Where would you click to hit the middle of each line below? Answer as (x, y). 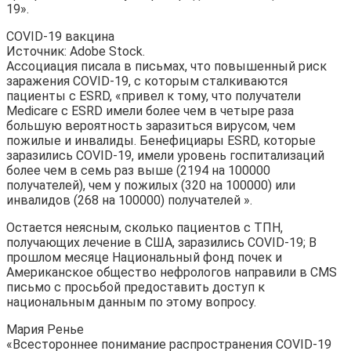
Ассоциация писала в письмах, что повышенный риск (166, 66)
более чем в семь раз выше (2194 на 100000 (138, 170)
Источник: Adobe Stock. (76, 51)
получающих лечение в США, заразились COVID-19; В (161, 242)
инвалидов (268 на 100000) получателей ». (129, 200)
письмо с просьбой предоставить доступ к (136, 287)
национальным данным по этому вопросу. (131, 302)
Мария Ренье (45, 329)
